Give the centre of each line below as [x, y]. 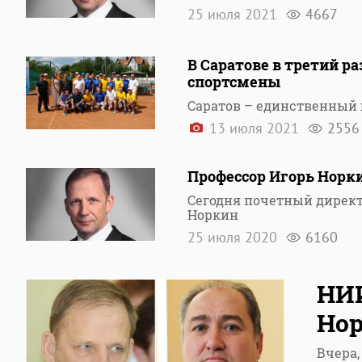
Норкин [213, 215]
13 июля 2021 [254, 128]
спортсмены [234, 82]
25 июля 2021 [234, 14]
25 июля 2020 [234, 237]
